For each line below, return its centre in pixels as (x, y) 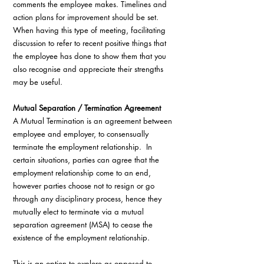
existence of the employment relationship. (81, 237)
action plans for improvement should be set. (87, 17)
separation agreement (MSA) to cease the (84, 224)
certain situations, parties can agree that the (87, 159)
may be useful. (38, 82)
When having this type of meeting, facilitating (90, 30)
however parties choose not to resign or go (85, 185)
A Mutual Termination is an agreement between (94, 121)
